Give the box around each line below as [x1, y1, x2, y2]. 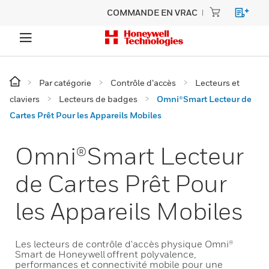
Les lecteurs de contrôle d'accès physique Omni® [15, 238, 234, 250]
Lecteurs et [195, 77, 240, 88]
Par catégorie [39, 77, 91, 88]
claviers [10, 94, 40, 104]
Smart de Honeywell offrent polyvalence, [15, 248, 196, 260]
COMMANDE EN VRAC [107, 7, 198, 17]
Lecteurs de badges [59, 94, 138, 104]
